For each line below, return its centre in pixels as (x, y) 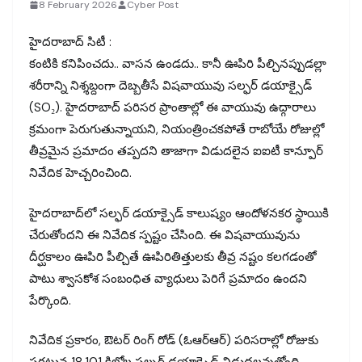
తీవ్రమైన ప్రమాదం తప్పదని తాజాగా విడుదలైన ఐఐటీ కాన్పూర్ (176, 152)
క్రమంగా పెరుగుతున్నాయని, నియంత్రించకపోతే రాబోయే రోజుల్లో (177, 130)
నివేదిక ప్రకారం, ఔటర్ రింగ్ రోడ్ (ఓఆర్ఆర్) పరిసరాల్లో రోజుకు (174, 341)
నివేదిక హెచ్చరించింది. (80, 173)
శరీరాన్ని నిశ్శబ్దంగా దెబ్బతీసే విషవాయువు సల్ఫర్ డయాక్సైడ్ (170, 86)
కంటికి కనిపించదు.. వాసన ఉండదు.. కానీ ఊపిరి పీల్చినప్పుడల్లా (178, 64)
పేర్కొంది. (50, 300)
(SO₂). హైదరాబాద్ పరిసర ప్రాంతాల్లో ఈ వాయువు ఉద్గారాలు (173, 108)
